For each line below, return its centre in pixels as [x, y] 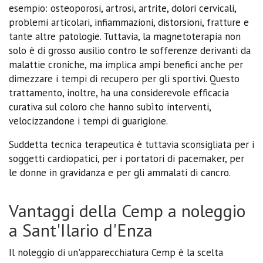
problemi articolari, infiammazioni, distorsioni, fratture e [129, 22]
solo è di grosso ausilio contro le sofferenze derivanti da [130, 50]
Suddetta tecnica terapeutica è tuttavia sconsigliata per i [131, 144]
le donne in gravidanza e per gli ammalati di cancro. [120, 172]
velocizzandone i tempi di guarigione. [88, 121]
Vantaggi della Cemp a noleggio [127, 210]
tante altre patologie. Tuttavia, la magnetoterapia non [125, 36]
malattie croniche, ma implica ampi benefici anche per [126, 64]
